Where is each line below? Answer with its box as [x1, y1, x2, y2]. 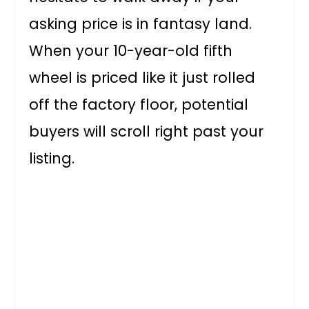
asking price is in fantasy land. [29, 14, 252, 34]
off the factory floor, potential [29, 94, 249, 114]
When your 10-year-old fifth [29, 41, 233, 61]
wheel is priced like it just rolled [29, 68, 256, 88]
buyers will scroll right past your [29, 121, 264, 141]
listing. [29, 148, 75, 168]
